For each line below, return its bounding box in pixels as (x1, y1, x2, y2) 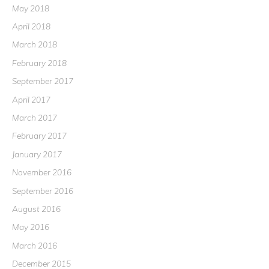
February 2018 (12, 57, 67, 68)
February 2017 (12, 130, 67, 141)
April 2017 (12, 94, 50, 104)
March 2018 (12, 39, 57, 50)
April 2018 (12, 21, 50, 31)
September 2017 (12, 76, 73, 86)
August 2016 (12, 204, 61, 214)
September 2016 (12, 185, 73, 196)
